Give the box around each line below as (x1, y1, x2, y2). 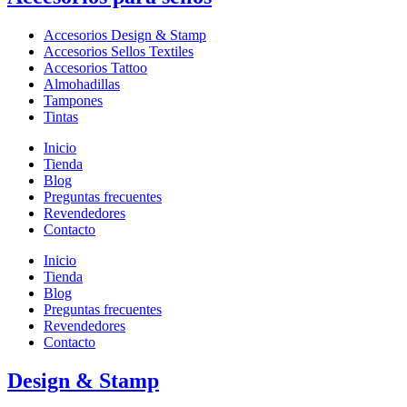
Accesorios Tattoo (44, 59, 147, 75)
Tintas (44, 108, 78, 124)
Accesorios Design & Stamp (44, 26, 206, 43)
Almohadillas (44, 75, 120, 92)
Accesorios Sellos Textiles (44, 43, 194, 59)
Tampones (44, 92, 103, 108)
